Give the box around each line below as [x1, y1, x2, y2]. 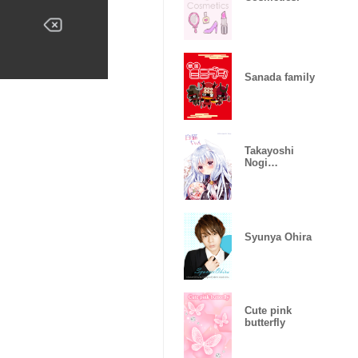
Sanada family [245, 70, 315, 83]
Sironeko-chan [245, 169, 316, 181]
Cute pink [245, 304, 292, 316]
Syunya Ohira [245, 230, 312, 243]
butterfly [245, 316, 285, 328]
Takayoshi [245, 145, 294, 157]
